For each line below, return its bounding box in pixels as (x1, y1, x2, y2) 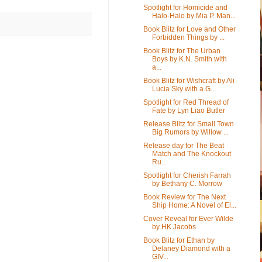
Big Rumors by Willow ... (151, 127, 229, 136)
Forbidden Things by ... (151, 33, 225, 42)
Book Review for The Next (143, 192, 226, 201)
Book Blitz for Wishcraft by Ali (143, 76, 235, 85)
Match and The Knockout (151, 149, 231, 158)
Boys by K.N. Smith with (151, 54, 227, 63)
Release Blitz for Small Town (143, 119, 234, 128)
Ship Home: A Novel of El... (151, 201, 236, 209)
